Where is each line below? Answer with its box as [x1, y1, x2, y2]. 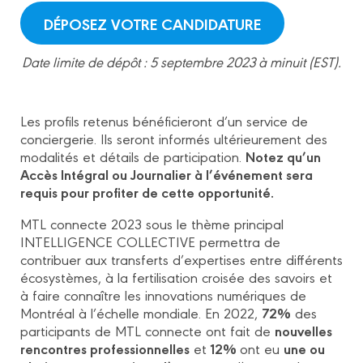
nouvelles [275, 320, 332, 341]
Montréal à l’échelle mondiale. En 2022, [20, 303, 262, 322]
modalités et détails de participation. [20, 147, 246, 166]
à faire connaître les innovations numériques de [20, 285, 306, 305]
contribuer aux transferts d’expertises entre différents [20, 250, 343, 269]
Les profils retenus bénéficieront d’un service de [20, 111, 308, 130]
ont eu [240, 339, 284, 358]
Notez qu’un [246, 146, 321, 167]
